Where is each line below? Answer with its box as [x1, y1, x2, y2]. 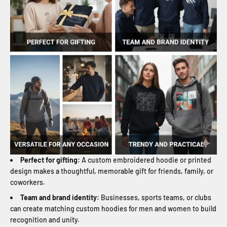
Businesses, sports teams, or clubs [99, 193, 211, 202]
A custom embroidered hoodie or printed [80, 155, 211, 164]
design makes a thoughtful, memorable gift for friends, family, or [10, 166, 213, 175]
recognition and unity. [10, 215, 80, 224]
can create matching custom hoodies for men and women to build [10, 204, 216, 213]
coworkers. [10, 177, 45, 186]
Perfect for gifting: [20, 155, 80, 164]
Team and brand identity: [20, 193, 99, 202]
